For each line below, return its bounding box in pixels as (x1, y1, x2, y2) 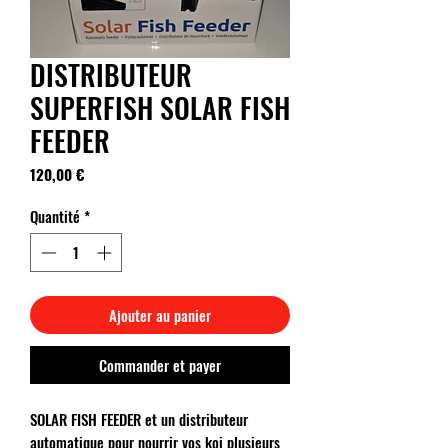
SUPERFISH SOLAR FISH (30, 87, 290, 128)
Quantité (30, 205, 80, 227)
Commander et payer (99, 353, 221, 376)
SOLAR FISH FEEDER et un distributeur (30, 407, 248, 430)
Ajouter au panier (109, 303, 211, 326)
